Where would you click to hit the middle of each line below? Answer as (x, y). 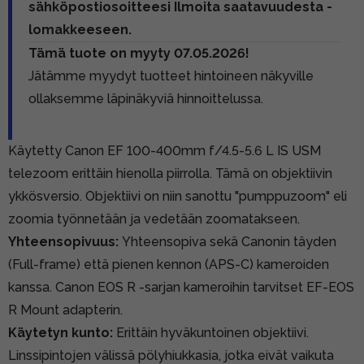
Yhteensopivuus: (63, 241)
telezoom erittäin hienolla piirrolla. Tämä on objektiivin (170, 173)
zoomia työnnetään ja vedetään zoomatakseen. (154, 219)
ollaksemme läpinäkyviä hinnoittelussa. (146, 98)
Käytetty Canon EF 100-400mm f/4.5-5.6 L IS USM (165, 150)
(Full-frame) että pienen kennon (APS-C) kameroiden (169, 264)
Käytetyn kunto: (61, 332)
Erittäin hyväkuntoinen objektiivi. (211, 332)
